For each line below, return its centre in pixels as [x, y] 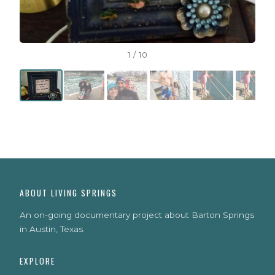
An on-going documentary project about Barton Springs [137, 215]
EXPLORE [37, 261]
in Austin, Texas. [52, 229]
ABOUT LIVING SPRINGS [68, 193]
